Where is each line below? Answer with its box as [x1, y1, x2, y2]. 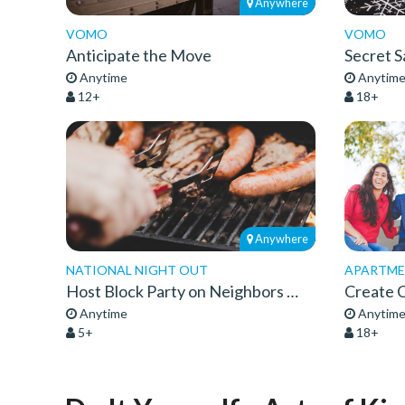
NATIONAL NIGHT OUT [66, 262, 208, 278]
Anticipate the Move [66, 45, 212, 65]
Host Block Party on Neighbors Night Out [287, 281, 298, 301]
